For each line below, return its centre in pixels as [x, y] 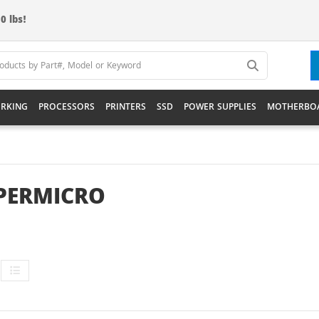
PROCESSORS [67, 108]
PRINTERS [126, 108]
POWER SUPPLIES [220, 108]
